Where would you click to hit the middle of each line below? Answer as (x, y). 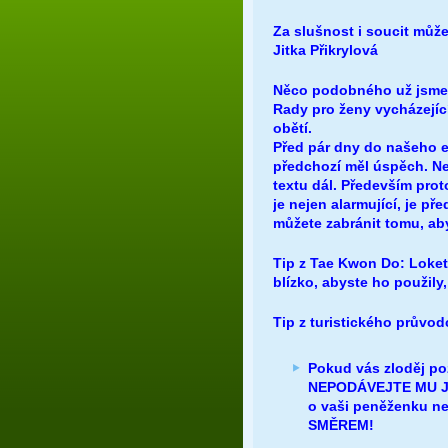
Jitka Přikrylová (325, 50)
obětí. (292, 128)
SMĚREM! (341, 424)
